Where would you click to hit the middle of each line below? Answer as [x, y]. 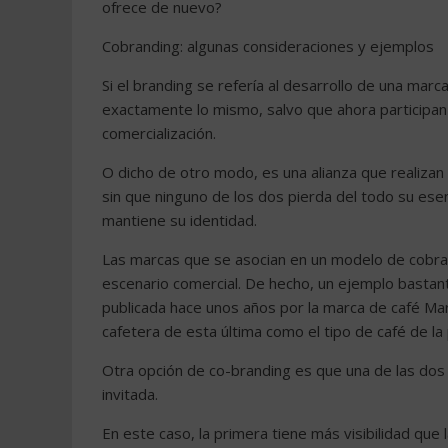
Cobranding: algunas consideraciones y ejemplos [268, 46]
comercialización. [159, 133]
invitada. [130, 394]
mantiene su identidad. [179, 220]
